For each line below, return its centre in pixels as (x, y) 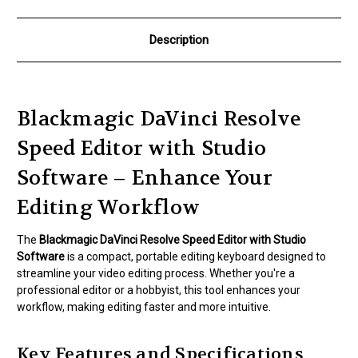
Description (179, 40)
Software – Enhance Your (145, 179)
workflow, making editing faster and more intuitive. (144, 307)
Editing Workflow (108, 208)
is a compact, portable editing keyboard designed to (195, 257)
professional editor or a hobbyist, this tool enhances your (159, 290)
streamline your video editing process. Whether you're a (156, 274)
